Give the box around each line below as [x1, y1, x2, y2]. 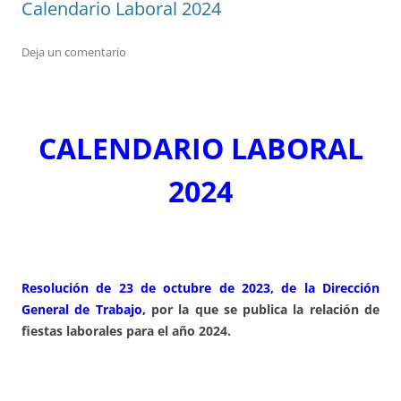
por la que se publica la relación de [145, 301, 380, 319]
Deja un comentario [21, 44, 126, 61]
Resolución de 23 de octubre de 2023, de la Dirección [21, 279, 380, 297]
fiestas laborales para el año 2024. [21, 322, 231, 340]
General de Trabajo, [21, 301, 146, 319]
